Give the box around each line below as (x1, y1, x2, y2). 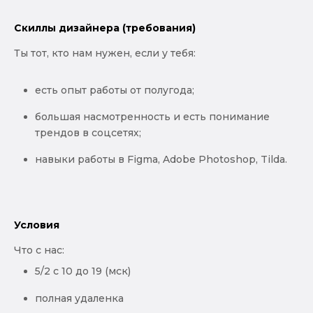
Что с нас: (14, 244, 64, 257)
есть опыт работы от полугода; (35, 83, 194, 96)
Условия (14, 219, 59, 232)
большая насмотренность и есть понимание (35, 110, 270, 123)
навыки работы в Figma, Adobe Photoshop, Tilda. (35, 153, 287, 166)
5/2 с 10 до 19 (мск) (35, 265, 131, 278)
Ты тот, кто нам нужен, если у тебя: (14, 46, 196, 59)
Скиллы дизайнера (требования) (14, 21, 196, 34)
